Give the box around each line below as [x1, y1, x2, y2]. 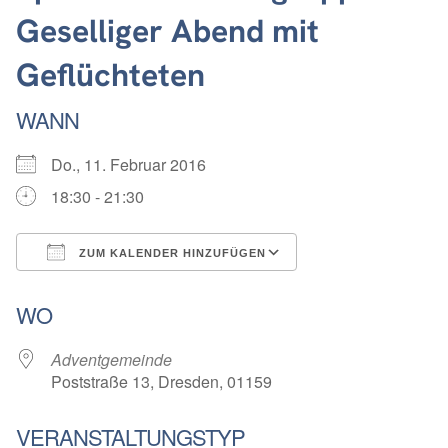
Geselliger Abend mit [16, 9, 319, 52]
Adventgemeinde [51, 348, 172, 372]
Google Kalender [316, 277, 437, 301]
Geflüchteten [16, 53, 205, 96]
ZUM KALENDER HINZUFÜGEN [75, 247, 266, 260]
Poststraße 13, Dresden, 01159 [51, 370, 272, 394]
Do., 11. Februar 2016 [51, 153, 222, 177]
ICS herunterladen [51, 277, 181, 301]
